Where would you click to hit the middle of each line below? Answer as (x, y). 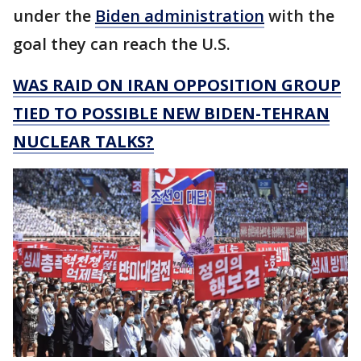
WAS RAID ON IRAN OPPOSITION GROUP (177, 85)
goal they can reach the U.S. (122, 44)
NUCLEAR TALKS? (83, 142)
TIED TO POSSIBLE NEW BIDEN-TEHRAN (171, 114)
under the (54, 16)
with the (299, 16)
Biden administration (180, 16)
